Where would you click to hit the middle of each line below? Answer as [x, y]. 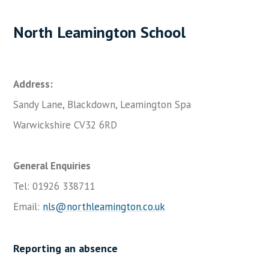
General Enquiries [52, 166]
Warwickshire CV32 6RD [67, 125]
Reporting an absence [66, 248]
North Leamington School [102, 32]
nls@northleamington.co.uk [104, 207]
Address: [33, 84]
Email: [28, 207]
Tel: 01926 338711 [54, 186]
